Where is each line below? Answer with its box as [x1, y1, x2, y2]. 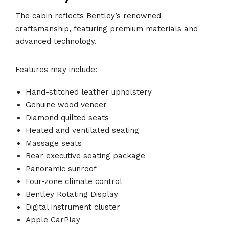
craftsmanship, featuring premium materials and [15, 24, 198, 33]
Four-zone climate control [26, 177, 122, 187]
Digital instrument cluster [26, 202, 120, 212]
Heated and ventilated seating [26, 126, 139, 135]
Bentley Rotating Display [26, 190, 118, 199]
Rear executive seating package [26, 151, 145, 161]
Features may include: [15, 64, 97, 74]
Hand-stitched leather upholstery [26, 87, 152, 97]
